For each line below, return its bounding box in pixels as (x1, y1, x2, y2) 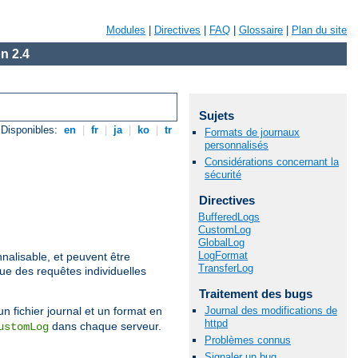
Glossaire (239, 24, 283, 36)
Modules (106, 24, 145, 36)
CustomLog (198, 223, 251, 236)
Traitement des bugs (198, 286, 312, 300)
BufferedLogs (198, 210, 260, 223)
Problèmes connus (205, 334, 291, 347)
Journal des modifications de (205, 304, 337, 317)
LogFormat (198, 249, 248, 261)
